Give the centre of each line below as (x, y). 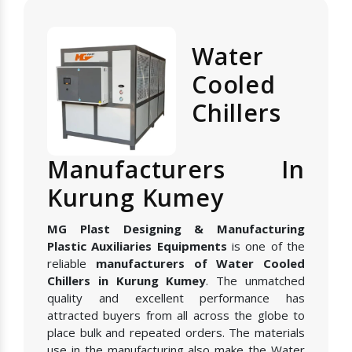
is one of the (266, 246)
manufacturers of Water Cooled (200, 264)
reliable (71, 264)
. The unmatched (256, 281)
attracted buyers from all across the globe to (176, 315)
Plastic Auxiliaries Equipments (137, 246)
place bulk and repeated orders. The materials (176, 333)
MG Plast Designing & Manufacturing (176, 229)
